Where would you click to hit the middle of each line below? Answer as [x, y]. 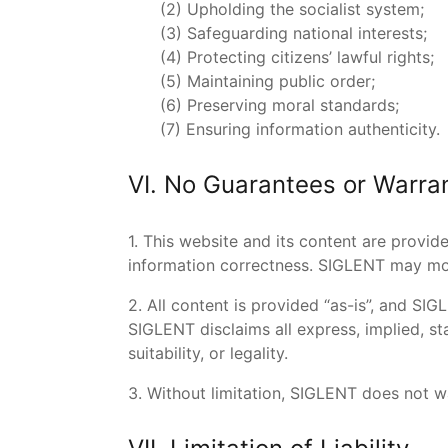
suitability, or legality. [208, 353]
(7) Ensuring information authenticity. [284, 129]
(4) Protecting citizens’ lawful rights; [281, 57]
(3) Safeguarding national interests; [277, 33]
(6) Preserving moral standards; [263, 105]
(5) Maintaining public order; [251, 81]
